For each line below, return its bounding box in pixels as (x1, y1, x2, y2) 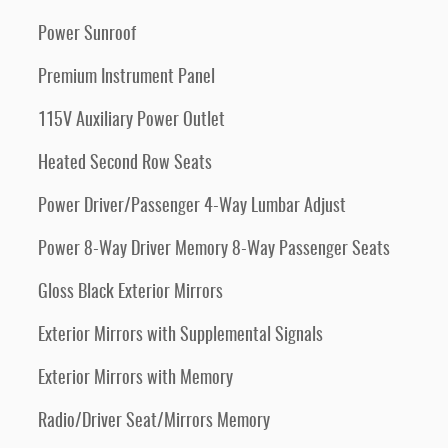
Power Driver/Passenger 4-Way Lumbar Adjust (38, 198, 346, 216)
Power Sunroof (38, 26, 136, 44)
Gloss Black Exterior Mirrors (38, 284, 223, 302)
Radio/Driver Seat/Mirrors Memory (38, 413, 270, 431)
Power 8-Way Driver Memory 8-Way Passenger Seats (38, 241, 390, 259)
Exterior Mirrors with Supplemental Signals (38, 327, 323, 345)
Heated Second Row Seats (38, 155, 212, 173)
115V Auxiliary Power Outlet (38, 112, 225, 130)
